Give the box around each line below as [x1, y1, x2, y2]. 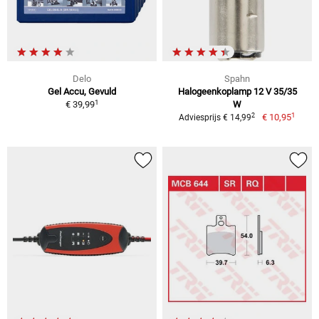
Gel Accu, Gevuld [48, 86, 116, 98]
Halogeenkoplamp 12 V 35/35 [177, 86, 297, 98]
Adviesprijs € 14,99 [179, 113, 252, 123]
